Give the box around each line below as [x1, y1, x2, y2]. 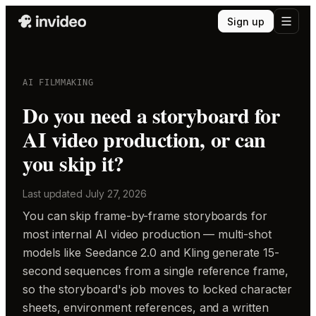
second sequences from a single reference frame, [23, 264, 288, 278]
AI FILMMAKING [23, 78, 94, 87]
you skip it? [23, 147, 124, 178]
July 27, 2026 [85, 188, 147, 200]
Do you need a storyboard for [23, 99, 280, 130]
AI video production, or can [23, 123, 266, 154]
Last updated [23, 188, 86, 200]
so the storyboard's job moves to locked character [23, 282, 293, 296]
